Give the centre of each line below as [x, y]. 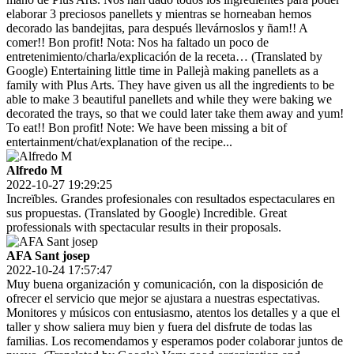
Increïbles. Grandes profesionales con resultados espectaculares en [171, 199]
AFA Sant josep [48, 256]
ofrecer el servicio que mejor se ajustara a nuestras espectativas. [163, 299]
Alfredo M [34, 171]
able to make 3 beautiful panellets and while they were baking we [169, 100]
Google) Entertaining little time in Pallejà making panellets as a [162, 71]
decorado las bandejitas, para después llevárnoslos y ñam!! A [157, 28]
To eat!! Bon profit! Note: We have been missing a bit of [147, 128]
